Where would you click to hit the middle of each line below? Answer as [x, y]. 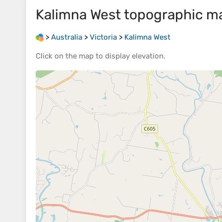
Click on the [57, 56]
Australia [67, 37]
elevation [148, 56]
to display [113, 56]
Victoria [103, 37]
